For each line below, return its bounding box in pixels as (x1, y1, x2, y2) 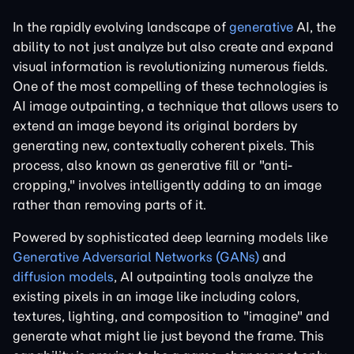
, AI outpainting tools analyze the (114, 269, 313, 284)
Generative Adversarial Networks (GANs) (13, 249, 259, 265)
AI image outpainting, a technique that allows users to (13, 98, 339, 114)
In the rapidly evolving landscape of (13, 19, 229, 35)
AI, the (293, 19, 336, 35)
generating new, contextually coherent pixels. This (13, 137, 314, 153)
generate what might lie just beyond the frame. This (13, 328, 324, 344)
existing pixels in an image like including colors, (13, 288, 299, 304)
